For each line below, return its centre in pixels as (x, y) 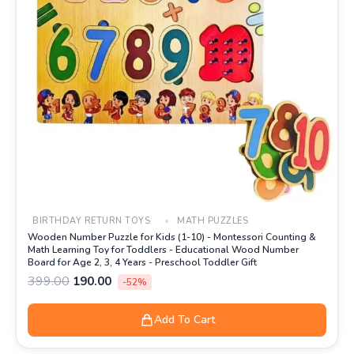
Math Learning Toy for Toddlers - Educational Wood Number (163, 249)
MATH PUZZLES (211, 220)
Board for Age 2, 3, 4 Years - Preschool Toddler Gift (142, 262)
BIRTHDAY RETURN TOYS (91, 220)
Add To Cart (184, 319)
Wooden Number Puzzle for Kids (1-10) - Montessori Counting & (172, 237)
